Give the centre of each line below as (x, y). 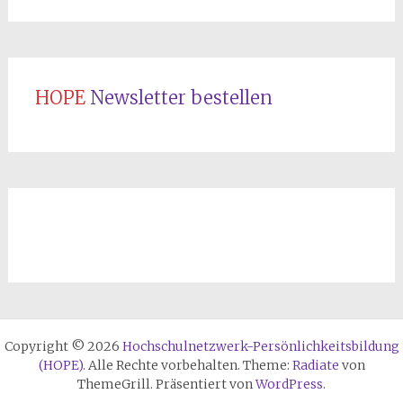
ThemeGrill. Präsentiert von (166, 384)
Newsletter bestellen (181, 97)
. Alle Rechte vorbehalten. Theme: (187, 365)
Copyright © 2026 (63, 346)
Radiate (315, 365)
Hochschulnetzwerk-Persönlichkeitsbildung (260, 346)
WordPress (289, 384)
